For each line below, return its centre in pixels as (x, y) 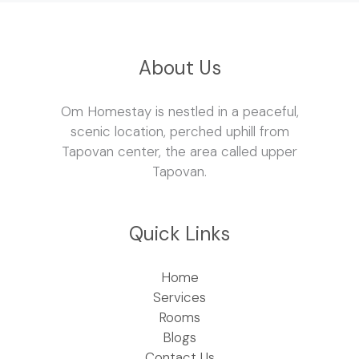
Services (179, 298)
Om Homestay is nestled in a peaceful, (179, 112)
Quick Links (179, 234)
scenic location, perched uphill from (179, 132)
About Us (179, 68)
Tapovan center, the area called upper (179, 152)
